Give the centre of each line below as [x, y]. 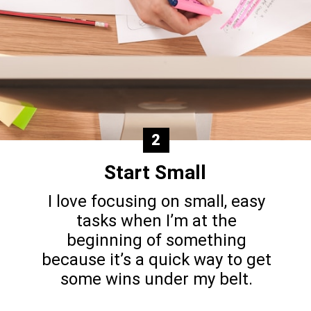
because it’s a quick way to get [156, 260]
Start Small [155, 172]
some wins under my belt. [156, 279]
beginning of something [156, 241]
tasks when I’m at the [156, 221]
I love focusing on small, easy [156, 202]
